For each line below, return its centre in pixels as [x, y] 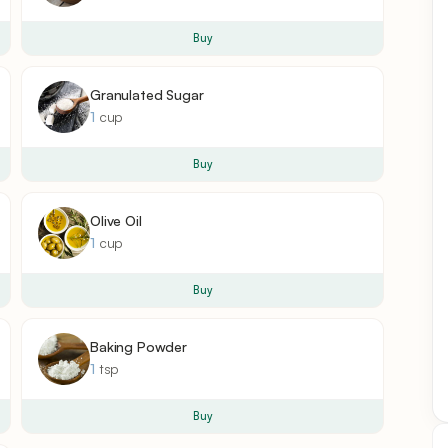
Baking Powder [138, 346]
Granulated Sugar [147, 94]
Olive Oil [116, 220]
